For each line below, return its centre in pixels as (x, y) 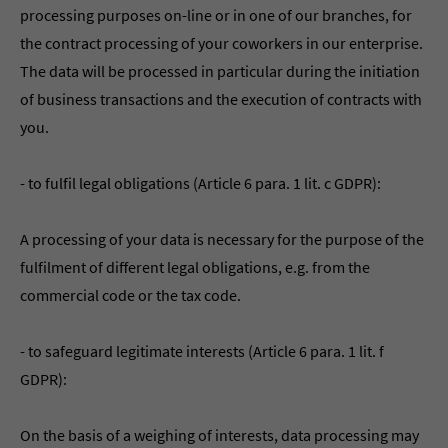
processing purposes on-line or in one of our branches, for (216, 15)
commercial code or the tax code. (130, 295)
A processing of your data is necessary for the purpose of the (222, 239)
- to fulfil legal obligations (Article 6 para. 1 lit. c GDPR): (200, 183)
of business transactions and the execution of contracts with (221, 99)
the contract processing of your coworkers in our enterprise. (221, 43)
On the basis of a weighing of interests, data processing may (219, 435)
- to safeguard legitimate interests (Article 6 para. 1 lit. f (202, 351)
